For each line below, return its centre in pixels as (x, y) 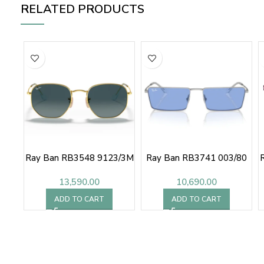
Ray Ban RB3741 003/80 (197, 158)
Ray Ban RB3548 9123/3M (79, 158)
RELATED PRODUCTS (82, 9)
